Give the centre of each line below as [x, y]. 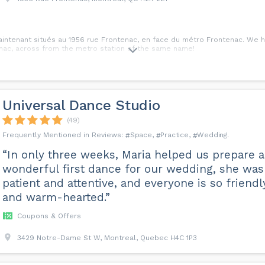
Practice [174, 135]
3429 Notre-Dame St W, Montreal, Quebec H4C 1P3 [107, 238]
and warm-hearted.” [56, 197]
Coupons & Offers [49, 216]
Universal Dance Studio [81, 105]
